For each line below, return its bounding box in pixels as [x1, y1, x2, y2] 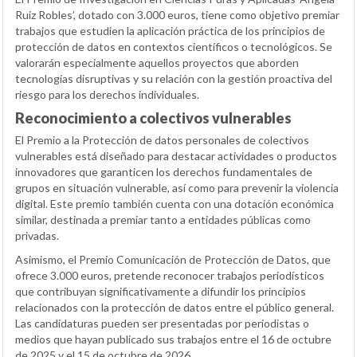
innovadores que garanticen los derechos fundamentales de [15, 165, 312, 179]
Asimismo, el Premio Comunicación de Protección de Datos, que [15, 253, 331, 267]
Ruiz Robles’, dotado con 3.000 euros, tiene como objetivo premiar [15, 8, 339, 22]
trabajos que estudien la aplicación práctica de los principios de [15, 24, 325, 38]
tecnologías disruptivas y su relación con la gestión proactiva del [15, 72, 332, 86]
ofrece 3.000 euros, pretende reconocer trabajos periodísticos [15, 269, 324, 283]
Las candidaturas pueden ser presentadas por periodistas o [15, 316, 309, 331]
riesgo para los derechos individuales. [15, 88, 199, 102]
